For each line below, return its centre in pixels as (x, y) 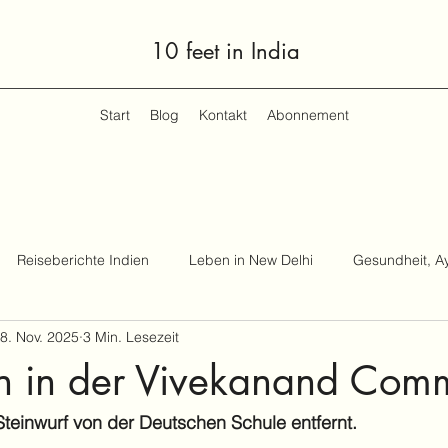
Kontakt (222, 115)
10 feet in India (225, 51)
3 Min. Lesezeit (131, 336)
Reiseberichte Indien (83, 259)
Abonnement (307, 115)
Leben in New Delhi (251, 259)
